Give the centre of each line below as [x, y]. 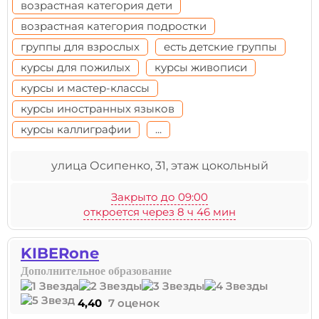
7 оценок [134, 303]
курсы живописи [201, 67]
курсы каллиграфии [76, 129]
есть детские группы [220, 47]
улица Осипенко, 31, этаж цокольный [159, 166]
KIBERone [60, 253]
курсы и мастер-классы [85, 88]
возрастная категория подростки [114, 26]
